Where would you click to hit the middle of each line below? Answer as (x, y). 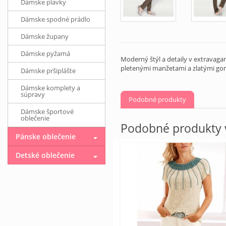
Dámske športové (47, 111)
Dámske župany (45, 36)
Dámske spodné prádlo (55, 19)
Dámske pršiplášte (48, 71)
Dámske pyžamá (45, 53)
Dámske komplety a (50, 88)
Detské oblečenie (45, 155)
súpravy (33, 94)
